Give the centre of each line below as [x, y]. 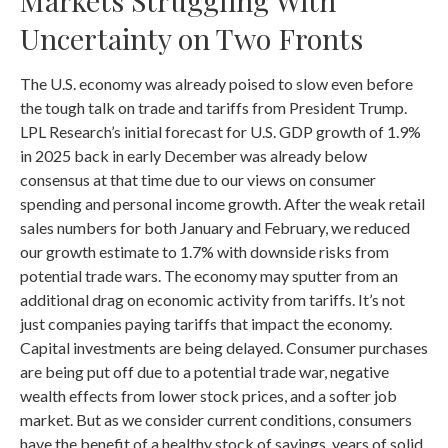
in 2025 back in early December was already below [193, 156]
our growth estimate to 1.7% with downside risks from [204, 252]
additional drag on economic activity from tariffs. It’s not [212, 300]
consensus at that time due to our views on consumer [198, 180]
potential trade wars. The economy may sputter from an [209, 276]
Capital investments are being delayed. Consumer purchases [224, 348]
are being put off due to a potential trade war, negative [204, 372]
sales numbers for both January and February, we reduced [215, 228]
